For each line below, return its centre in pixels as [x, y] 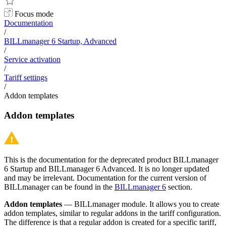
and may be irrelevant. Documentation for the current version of [105, 178]
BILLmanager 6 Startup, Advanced [60, 41]
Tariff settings [26, 77]
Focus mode [33, 14]
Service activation [32, 59]
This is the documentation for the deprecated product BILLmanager [111, 160]
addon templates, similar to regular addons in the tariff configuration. [112, 213]
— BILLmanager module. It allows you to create [141, 204]
